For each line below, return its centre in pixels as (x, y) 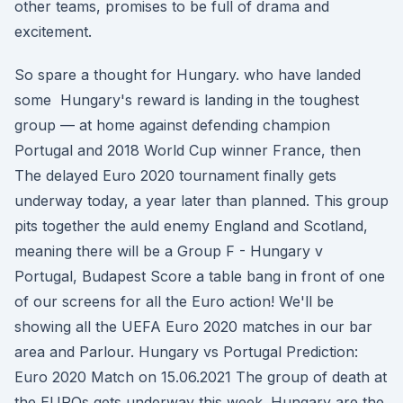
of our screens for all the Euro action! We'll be (174, 301)
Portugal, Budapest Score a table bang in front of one (200, 276)
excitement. (53, 31)
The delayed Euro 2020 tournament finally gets (175, 175)
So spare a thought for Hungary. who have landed (188, 75)
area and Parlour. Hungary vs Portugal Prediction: (186, 352)
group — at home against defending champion (172, 125)
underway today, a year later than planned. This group (201, 201)
